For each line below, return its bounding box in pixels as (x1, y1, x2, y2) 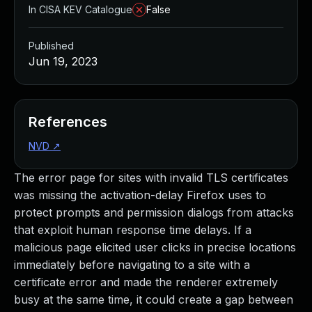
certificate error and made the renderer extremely (14, 275, 278, 289)
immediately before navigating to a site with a (14, 258, 250, 272)
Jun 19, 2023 (29, 54, 97, 68)
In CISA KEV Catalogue (29, 3, 132, 15)
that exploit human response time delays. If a (14, 223, 251, 237)
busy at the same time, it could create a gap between (14, 292, 293, 306)
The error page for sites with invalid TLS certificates (14, 171, 288, 185)
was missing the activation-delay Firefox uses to (14, 188, 266, 202)
